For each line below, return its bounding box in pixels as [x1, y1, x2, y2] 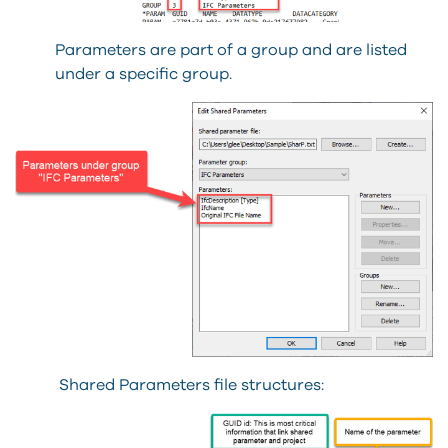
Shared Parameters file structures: [55, 376, 324, 393]
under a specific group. [55, 66, 232, 83]
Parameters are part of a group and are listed [55, 42, 407, 59]
